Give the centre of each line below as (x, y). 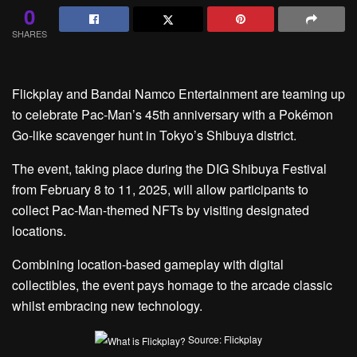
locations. (39, 231)
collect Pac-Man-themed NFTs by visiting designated (161, 210)
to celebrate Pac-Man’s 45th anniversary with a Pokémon (173, 114)
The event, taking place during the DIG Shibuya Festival (169, 169)
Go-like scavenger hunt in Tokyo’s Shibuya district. (154, 135)
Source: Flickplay (224, 339)
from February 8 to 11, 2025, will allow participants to (160, 189)
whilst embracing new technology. (107, 306)
